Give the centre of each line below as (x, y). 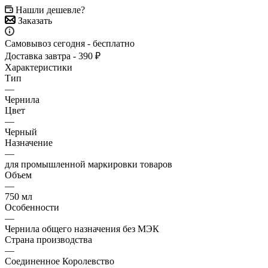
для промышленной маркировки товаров (89, 164)
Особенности (32, 207)
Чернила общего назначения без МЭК (82, 229)
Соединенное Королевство (60, 261)
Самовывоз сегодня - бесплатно (70, 43)
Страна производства (48, 239)
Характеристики (39, 67)
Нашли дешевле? (50, 10)
